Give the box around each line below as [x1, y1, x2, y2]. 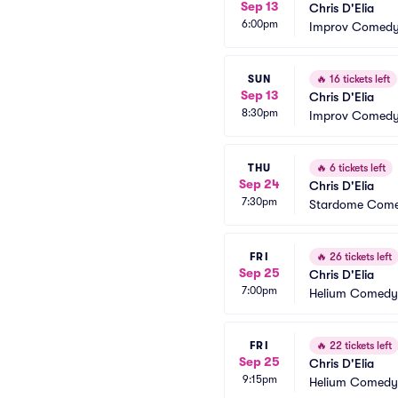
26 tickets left [327, 251, 392, 263]
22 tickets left [327, 339, 392, 352]
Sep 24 [239, 176, 280, 191]
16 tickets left [327, 73, 390, 85]
